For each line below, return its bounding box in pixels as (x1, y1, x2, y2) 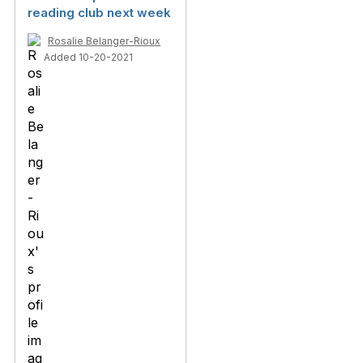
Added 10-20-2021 (44, 51, 133, 63)
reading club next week (28, 5, 171, 20)
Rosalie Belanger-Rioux (48, 35, 160, 47)
